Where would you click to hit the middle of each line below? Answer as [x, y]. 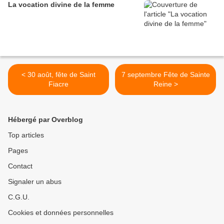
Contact [20, 166]
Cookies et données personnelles [61, 213]
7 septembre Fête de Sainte [165, 75]
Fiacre [58, 84]
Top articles [26, 135]
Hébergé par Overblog [45, 120]
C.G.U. [19, 197]
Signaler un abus [35, 182]
